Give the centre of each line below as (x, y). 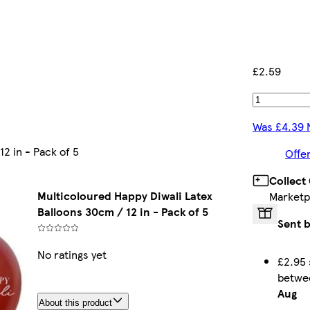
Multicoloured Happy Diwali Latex (125, 196)
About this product (75, 303)
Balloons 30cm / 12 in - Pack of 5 (122, 212)
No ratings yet (72, 255)
